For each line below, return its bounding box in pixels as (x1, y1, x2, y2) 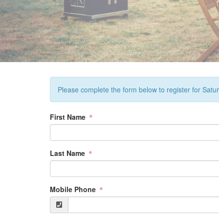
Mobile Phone (50, 184, 98, 194)
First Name (50, 112, 88, 122)
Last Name (50, 148, 87, 158)
